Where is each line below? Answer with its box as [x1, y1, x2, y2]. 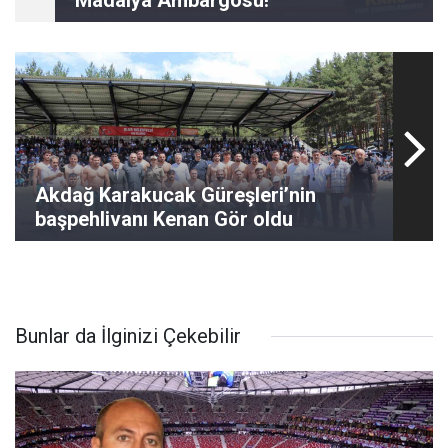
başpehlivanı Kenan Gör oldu [35, 207, 293, 231]
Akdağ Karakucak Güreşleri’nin [35, 183, 316, 207]
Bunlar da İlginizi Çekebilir [15, 324, 241, 348]
